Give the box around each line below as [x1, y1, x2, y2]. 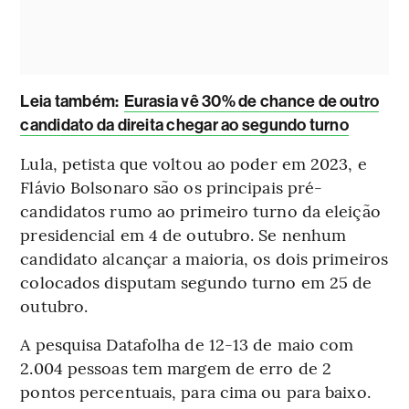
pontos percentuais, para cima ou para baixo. [20, 379, 371, 403]
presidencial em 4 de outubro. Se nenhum [20, 222, 347, 246]
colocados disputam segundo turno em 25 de [20, 269, 372, 293]
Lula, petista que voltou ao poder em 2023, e [20, 151, 367, 174]
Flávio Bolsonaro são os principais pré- [20, 174, 323, 198]
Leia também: [20, 90, 122, 111]
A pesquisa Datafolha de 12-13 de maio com [20, 331, 354, 355]
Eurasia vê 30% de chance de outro [123, 90, 380, 111]
